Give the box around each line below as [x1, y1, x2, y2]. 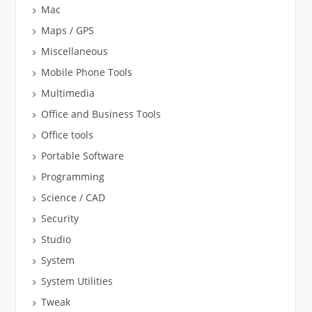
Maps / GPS [40, 24, 94, 37]
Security [40, 212, 79, 225]
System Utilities [40, 274, 113, 288]
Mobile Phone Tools [40, 65, 132, 79]
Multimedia [40, 86, 95, 100]
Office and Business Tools [40, 107, 161, 120]
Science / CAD [40, 191, 105, 204]
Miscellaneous [40, 45, 108, 58]
